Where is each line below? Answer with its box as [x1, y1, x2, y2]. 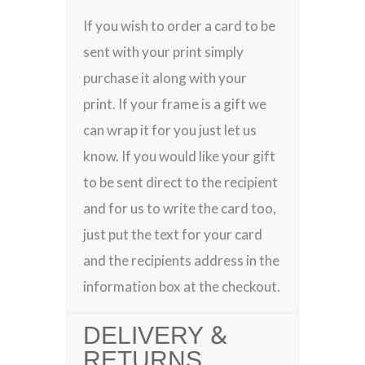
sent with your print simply [83, 43, 244, 60]
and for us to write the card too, [83, 200, 277, 217]
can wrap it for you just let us [83, 121, 257, 139]
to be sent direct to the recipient [83, 174, 279, 191]
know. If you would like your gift [83, 147, 276, 165]
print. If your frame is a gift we [83, 95, 267, 112]
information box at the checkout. [83, 278, 281, 295]
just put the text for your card [83, 226, 263, 243]
